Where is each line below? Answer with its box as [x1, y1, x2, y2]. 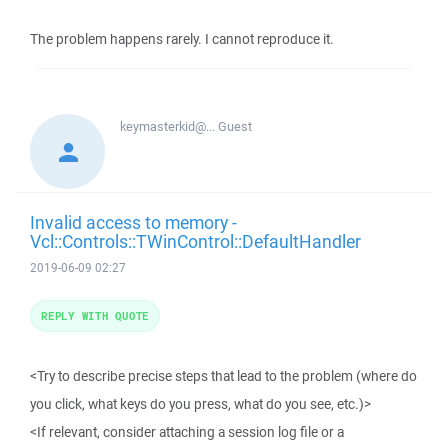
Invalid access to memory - [30, 210, 237, 234]
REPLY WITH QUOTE [41, 308, 149, 323]
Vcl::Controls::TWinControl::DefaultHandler [30, 229, 361, 253]
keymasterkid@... [120, 118, 218, 135]
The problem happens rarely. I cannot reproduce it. [30, 30, 334, 48]
